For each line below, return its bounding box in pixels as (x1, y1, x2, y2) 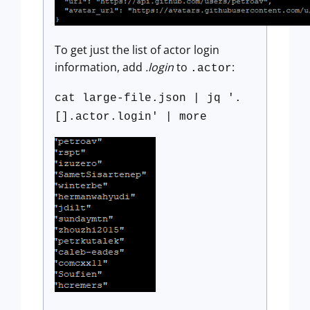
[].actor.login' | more (55, 111, 207, 124)
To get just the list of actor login (55, 42, 219, 58)
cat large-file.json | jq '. (55, 92, 241, 105)
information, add (55, 60, 145, 75)
